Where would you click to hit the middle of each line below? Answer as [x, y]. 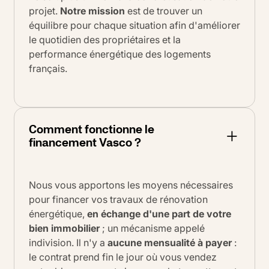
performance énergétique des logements [120, 54]
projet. [44, 11]
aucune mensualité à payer [170, 243]
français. [48, 68]
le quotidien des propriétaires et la [105, 39]
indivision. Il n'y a [68, 243]
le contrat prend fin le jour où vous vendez [123, 257]
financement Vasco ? [85, 143]
